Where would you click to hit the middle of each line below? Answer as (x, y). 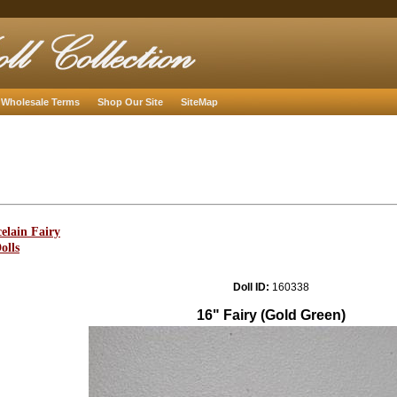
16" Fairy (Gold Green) (271, 315)
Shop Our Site (130, 102)
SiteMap (199, 102)
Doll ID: (251, 287)
